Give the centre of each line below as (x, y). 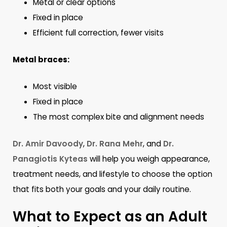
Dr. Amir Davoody (48, 143)
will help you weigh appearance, (149, 159)
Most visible (55, 87)
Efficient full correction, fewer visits (99, 33)
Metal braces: (41, 60)
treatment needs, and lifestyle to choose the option (113, 174)
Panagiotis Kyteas (50, 159)
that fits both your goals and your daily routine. (102, 189)
